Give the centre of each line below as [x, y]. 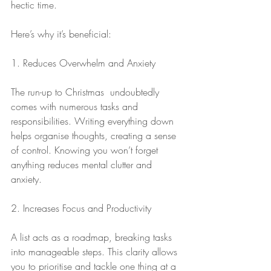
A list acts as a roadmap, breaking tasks [93, 237]
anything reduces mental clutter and [83, 165]
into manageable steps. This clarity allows [96, 252]
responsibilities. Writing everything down [94, 121]
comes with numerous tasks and [76, 106]
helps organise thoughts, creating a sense [95, 135]
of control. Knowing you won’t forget [86, 150]
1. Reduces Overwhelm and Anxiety [83, 63]
